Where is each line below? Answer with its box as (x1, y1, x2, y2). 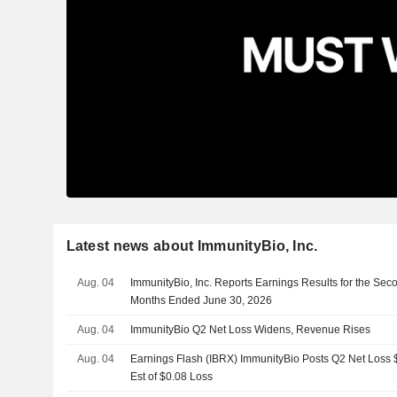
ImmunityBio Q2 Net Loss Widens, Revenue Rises (130, 323, 371, 336)
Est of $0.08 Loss (130, 370, 214, 383)
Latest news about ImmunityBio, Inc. (66, 237, 318, 253)
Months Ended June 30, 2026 (130, 293, 273, 307)
